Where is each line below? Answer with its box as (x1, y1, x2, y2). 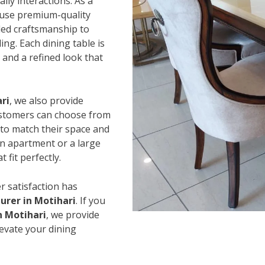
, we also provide (9, 93, 83, 107)
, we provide (46, 208, 99, 221)
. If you (76, 193, 105, 207)
